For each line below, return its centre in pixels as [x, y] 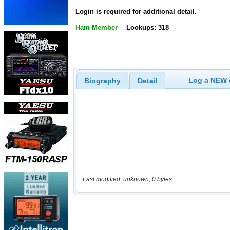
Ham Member [97, 28]
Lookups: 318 [147, 28]
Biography [102, 80]
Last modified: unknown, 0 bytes [127, 179]
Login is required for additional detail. [136, 12]
